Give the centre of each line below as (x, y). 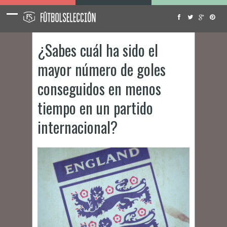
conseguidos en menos (99, 88)
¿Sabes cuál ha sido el (98, 50)
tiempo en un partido (95, 108)
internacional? (78, 127)
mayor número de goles (102, 69)
